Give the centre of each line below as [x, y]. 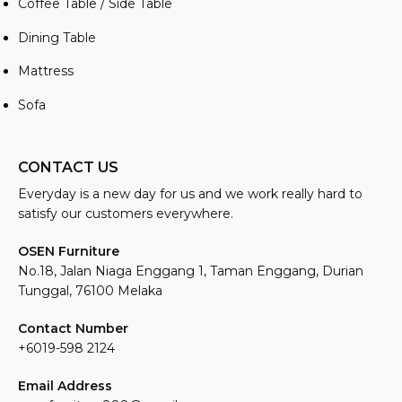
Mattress [46, 71]
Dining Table [57, 37]
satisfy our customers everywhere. [126, 213]
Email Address [65, 385]
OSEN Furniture [69, 251]
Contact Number [75, 328]
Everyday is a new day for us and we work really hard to [190, 193]
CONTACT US [68, 167]
